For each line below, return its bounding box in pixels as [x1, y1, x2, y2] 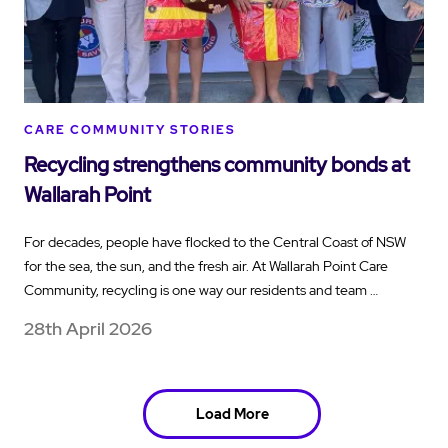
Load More [195, 405, 269, 424]
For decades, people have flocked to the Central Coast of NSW [24, 233, 406, 252]
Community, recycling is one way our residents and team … [24, 281, 378, 300]
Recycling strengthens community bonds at [24, 152, 410, 179]
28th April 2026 [24, 317, 152, 341]
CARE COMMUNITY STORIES [24, 122, 236, 139]
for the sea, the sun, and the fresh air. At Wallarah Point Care [24, 257, 388, 276]
